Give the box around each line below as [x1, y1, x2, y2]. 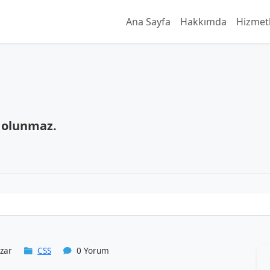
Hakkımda [180, 14, 227, 28]
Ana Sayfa [126, 14, 171, 28]
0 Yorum [74, 245, 109, 256]
